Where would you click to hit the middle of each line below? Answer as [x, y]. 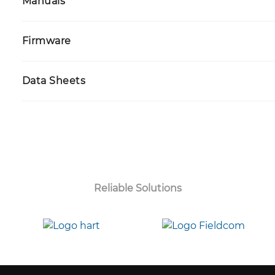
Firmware [46, 41]
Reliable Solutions [137, 188]
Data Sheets [54, 81]
